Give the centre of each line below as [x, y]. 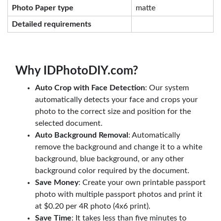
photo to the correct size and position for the [113, 111]
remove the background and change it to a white [119, 147]
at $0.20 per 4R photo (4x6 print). [93, 206]
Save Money [57, 182]
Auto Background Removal [82, 135]
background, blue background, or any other [110, 159]
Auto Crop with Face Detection [90, 88]
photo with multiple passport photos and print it [119, 194]
